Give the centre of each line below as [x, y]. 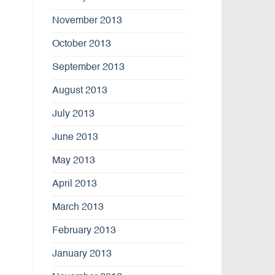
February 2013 [84, 230]
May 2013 [73, 161]
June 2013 [75, 137]
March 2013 [78, 207]
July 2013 [73, 114]
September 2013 [88, 67]
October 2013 [81, 44]
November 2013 [87, 21]
